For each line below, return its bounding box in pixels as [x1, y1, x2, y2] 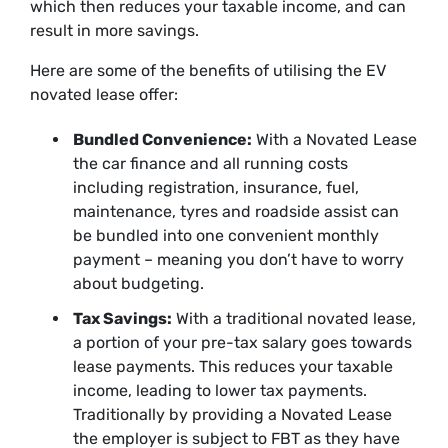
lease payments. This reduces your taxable [73, 357, 393, 377]
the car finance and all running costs [73, 154, 348, 174]
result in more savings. [30, 20, 199, 40]
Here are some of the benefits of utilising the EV [30, 60, 386, 80]
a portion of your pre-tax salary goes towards [73, 333, 412, 353]
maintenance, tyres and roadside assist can [73, 202, 399, 222]
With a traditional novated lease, [172, 309, 416, 329]
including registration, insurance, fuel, [73, 178, 359, 198]
